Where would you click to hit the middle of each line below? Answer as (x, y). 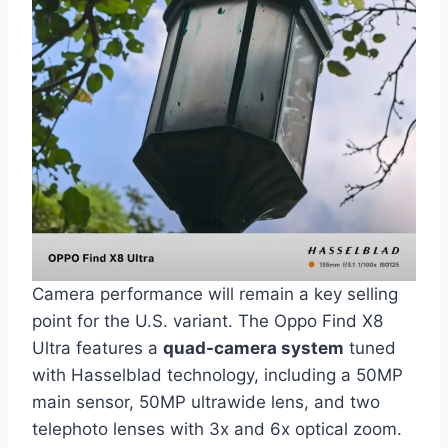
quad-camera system (253, 347)
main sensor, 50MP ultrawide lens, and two (206, 401)
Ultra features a (97, 347)
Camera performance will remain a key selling (215, 293)
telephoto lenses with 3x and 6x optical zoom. (217, 428)
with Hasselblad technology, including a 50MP (217, 374)
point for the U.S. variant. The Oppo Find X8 (207, 320)
